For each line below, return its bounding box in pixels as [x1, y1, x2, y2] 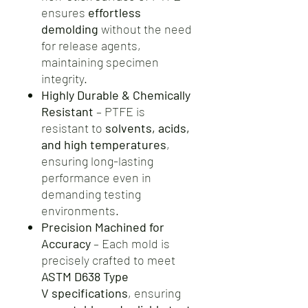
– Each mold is [91, 236, 170, 251]
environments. [41, 203, 119, 218]
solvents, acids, [105, 120, 190, 135]
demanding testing [41, 186, 141, 201]
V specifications [41, 285, 128, 300]
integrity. [41, 71, 87, 86]
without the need [98, 21, 192, 36]
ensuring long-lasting [41, 153, 153, 168]
